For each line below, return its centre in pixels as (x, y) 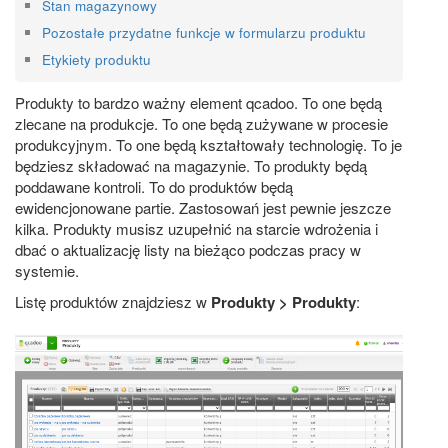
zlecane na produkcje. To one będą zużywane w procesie (201, 123)
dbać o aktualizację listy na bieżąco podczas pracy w (188, 249)
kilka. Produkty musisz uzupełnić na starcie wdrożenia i (196, 228)
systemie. (47, 270)
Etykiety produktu (96, 59)
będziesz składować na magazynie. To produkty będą (191, 165)
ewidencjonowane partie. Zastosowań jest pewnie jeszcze (203, 207)
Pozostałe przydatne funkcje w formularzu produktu (204, 32)
